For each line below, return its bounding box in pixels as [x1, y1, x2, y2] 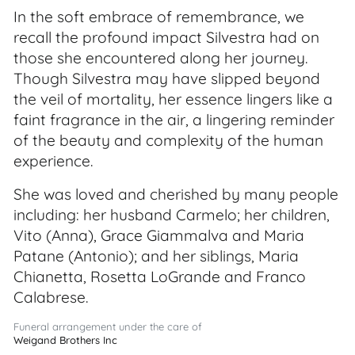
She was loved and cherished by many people [13, 185, 338, 204]
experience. [13, 151, 93, 170]
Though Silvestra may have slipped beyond [13, 69, 320, 88]
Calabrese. [13, 288, 88, 307]
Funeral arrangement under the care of [13, 320, 202, 333]
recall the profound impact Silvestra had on [13, 28, 319, 47]
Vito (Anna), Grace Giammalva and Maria [13, 226, 304, 245]
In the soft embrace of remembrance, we [13, 7, 304, 26]
